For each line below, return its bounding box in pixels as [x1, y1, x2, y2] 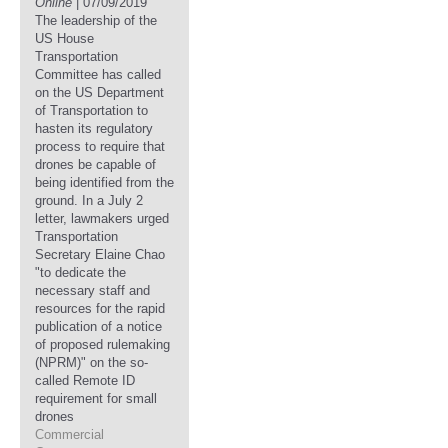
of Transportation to [35, 103, 148, 118]
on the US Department [35, 85, 164, 100]
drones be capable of [35, 157, 156, 172]
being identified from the [35, 175, 174, 190]
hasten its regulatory [35, 121, 153, 136]
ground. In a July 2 [35, 193, 143, 208]
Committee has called [35, 67, 161, 82]
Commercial [35, 427, 104, 442]
